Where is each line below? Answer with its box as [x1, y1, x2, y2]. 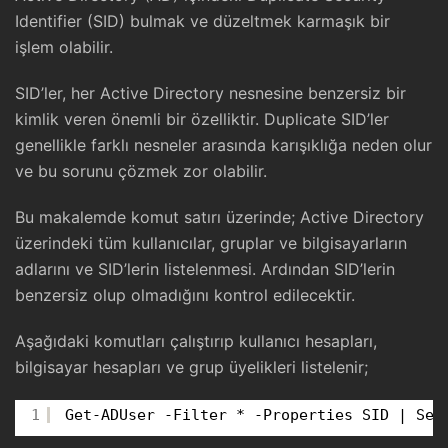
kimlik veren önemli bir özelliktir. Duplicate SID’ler [15, 108, 389, 129]
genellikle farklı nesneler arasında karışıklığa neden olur [15, 134, 432, 155]
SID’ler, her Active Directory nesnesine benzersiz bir [15, 82, 406, 103]
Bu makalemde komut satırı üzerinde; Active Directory [15, 206, 424, 227]
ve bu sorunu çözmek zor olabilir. [15, 160, 267, 181]
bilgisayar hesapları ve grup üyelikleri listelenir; [15, 356, 368, 377]
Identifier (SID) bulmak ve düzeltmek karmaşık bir [15, 10, 390, 31]
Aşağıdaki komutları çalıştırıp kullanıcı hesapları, [15, 330, 377, 351]
